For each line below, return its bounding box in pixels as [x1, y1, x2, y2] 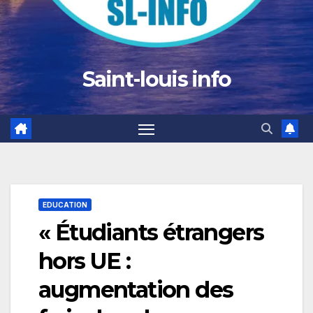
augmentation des [38, 276, 233, 304]
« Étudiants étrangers [38, 219, 264, 247]
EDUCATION [43, 201, 87, 210]
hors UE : [38, 247, 131, 275]
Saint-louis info [82, 66, 231, 92]
